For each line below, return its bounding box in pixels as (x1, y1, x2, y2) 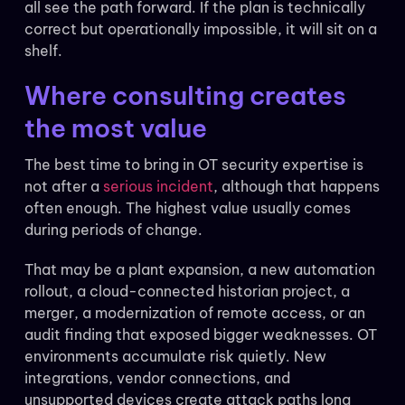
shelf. (24, 42, 62, 61)
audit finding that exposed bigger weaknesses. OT (24, 325, 377, 344)
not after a (24, 177, 103, 196)
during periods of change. (24, 221, 202, 240)
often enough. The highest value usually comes (24, 199, 351, 218)
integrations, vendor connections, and (24, 369, 290, 388)
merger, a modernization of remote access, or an (24, 304, 365, 323)
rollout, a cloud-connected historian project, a (24, 282, 350, 301)
